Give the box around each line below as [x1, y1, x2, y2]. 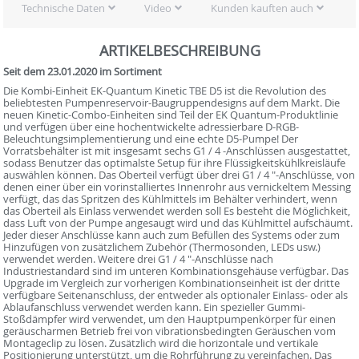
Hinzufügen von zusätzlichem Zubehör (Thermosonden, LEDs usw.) [3, 240, 321, 255]
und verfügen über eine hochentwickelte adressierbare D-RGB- [3, 119, 300, 135]
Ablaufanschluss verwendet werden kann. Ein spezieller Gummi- [3, 300, 306, 315]
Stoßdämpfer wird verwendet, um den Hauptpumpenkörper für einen [3, 312, 337, 327]
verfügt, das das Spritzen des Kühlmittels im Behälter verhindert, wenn [3, 192, 338, 207]
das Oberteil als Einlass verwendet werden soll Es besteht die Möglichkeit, [3, 204, 351, 219]
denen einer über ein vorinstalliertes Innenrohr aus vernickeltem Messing [3, 179, 352, 195]
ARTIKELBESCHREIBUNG [99, 41, 260, 61]
